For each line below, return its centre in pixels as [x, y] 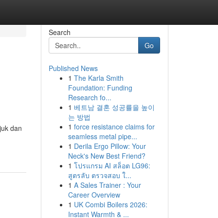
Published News [73, 68]
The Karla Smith [99, 78]
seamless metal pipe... [102, 136]
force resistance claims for [114, 127]
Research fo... [90, 97]
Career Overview [94, 195]
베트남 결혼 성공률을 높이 [114, 107]
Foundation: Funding [100, 88]
